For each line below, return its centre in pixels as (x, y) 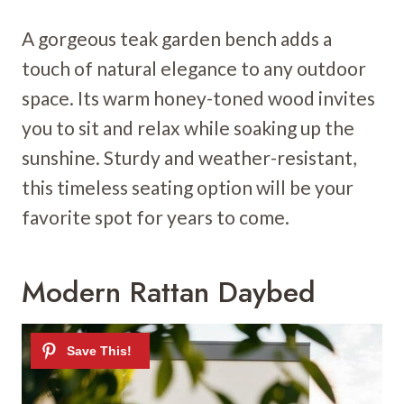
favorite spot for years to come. (156, 216)
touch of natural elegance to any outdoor (194, 68)
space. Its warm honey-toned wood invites (198, 97)
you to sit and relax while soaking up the (188, 127)
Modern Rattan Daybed (169, 292)
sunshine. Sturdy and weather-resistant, (189, 157)
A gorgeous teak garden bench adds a (177, 38)
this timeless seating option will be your (188, 187)
